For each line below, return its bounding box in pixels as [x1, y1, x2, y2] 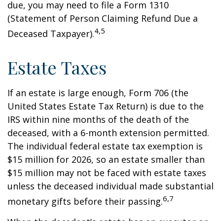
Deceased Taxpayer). [7, 28, 94, 39]
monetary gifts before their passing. [7, 195, 163, 207]
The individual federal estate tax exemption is [7, 140, 203, 152]
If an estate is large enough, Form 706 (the [7, 87, 188, 99]
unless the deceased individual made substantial [7, 180, 214, 192]
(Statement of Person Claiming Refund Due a [7, 12, 198, 24]
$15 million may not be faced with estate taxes [7, 167, 206, 179]
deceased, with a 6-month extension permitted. [7, 127, 209, 139]
